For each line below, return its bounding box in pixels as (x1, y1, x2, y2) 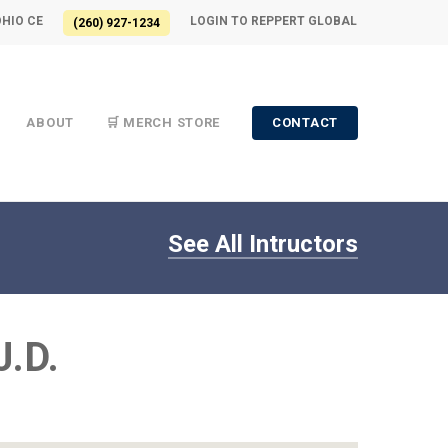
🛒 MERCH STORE (105, 115, 221, 130)
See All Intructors (167, 229, 358, 258)
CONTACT (272, 115, 338, 130)
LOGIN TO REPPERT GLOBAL (190, 14, 357, 28)
